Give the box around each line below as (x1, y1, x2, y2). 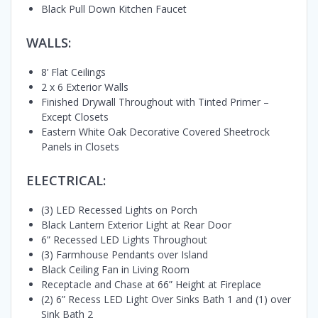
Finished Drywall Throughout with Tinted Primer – (41, 95, 269, 109)
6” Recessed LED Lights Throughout (41, 233, 207, 247)
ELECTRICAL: (26, 171, 106, 190)
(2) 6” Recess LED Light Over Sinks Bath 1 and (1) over (41, 292, 291, 307)
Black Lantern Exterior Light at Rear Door (41, 218, 231, 232)
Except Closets (41, 110, 109, 124)
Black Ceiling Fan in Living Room (41, 263, 190, 277)
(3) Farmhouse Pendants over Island (41, 248, 208, 262)
